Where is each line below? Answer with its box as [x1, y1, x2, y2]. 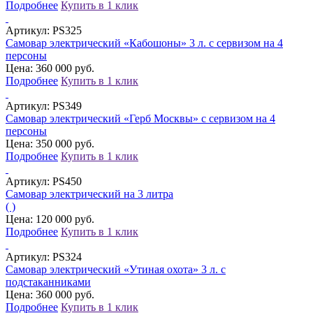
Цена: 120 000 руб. [6, 212, 94, 225]
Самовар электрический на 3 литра [6, 187, 173, 200]
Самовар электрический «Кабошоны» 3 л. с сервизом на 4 [6, 36, 283, 49]
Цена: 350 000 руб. [6, 137, 94, 150]
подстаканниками [6, 275, 91, 288]
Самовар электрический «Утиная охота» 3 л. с [6, 263, 226, 275]
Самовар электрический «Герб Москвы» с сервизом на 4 [6, 112, 275, 124]
